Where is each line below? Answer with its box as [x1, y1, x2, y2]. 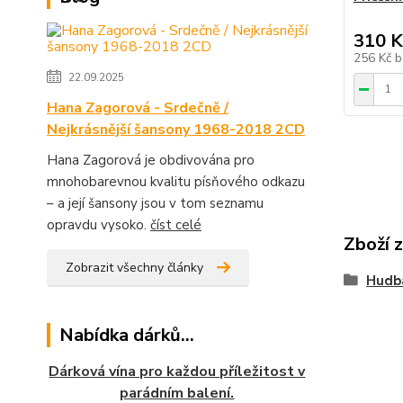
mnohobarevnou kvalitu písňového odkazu [47, 173, 305, 191]
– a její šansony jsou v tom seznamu [47, 194, 264, 212]
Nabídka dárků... [59, 323, 194, 347]
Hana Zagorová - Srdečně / [47, 98, 228, 118]
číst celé [150, 216, 201, 234]
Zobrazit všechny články [66, 259, 203, 276]
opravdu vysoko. [47, 216, 150, 234]
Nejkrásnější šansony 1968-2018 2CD [47, 120, 305, 139]
